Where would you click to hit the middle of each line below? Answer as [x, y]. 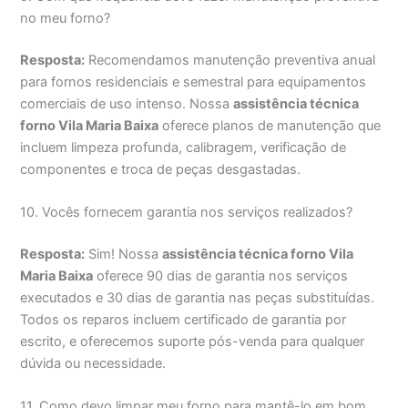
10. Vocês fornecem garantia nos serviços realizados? [187, 213]
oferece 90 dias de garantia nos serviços [221, 276]
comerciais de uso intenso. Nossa [127, 103]
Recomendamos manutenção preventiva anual [230, 60]
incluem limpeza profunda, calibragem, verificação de [184, 147]
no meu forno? [66, 19]
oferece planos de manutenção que [270, 125]
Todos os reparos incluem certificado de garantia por [184, 320]
